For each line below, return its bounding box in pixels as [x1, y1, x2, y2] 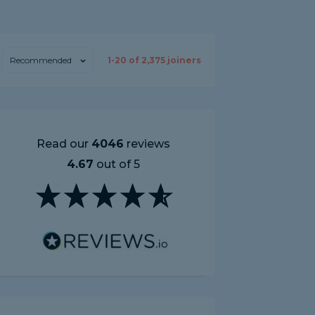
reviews [124, 137, 170, 150]
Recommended [10, 55, 72, 65]
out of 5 [94, 157, 140, 171]
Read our [37, 137, 91, 150]
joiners [165, 55, 201, 65]
